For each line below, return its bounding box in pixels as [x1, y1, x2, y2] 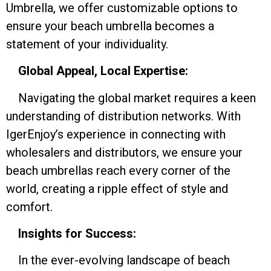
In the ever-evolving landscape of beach [6, 253, 230, 268]
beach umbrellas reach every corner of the [6, 163, 230, 178]
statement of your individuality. [6, 36, 168, 51]
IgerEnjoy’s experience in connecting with [6, 126, 226, 142]
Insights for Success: [15, 226, 136, 241]
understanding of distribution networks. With [6, 108, 241, 123]
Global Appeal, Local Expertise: [6, 64, 188, 79]
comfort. [6, 199, 53, 214]
